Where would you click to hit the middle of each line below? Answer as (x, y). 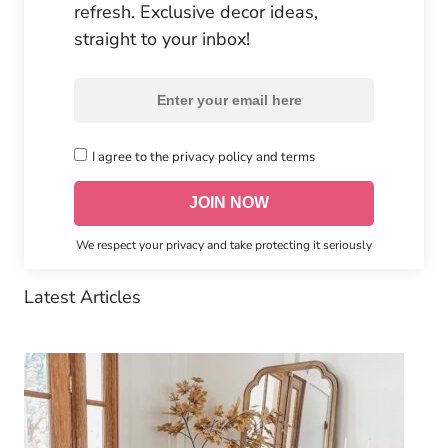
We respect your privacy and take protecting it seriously (224, 244)
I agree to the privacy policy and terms (203, 156)
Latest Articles (82, 296)
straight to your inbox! (162, 38)
